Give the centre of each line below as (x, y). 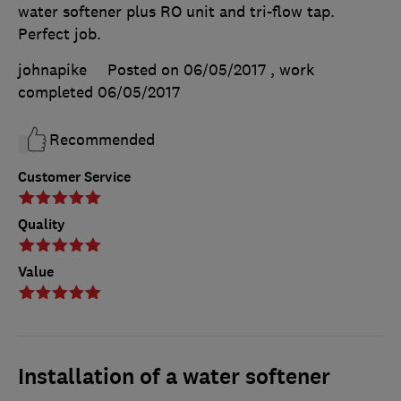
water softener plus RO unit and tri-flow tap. (176, 12)
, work (292, 70)
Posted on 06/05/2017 (187, 70)
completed (58, 93)
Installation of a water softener (174, 377)
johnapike (52, 70)
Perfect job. (60, 34)
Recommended (102, 140)
